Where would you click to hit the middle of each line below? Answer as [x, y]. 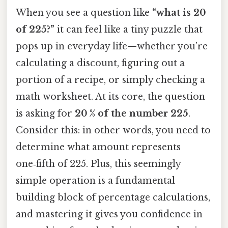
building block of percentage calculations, [113, 197]
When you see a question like [84, 12]
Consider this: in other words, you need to [113, 130]
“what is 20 [179, 12]
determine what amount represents [98, 147]
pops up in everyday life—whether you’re [112, 46]
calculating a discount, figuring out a [100, 63]
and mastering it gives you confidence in [109, 214]
